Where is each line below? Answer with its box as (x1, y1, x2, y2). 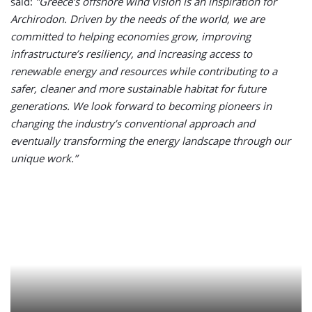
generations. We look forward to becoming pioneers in (10, 99, 272, 114)
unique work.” (10, 151, 77, 166)
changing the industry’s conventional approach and (10, 116, 255, 131)
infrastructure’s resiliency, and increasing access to (10, 47, 252, 61)
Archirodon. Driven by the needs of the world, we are (10, 12, 265, 26)
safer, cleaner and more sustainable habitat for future (10, 81, 266, 96)
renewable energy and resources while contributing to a (10, 64, 277, 79)
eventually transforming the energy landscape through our (10, 134, 290, 148)
